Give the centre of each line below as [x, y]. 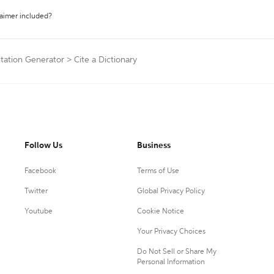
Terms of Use [158, 171]
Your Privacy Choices [171, 232]
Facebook [40, 171]
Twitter [36, 191]
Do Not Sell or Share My [176, 252]
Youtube [39, 212]
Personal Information [171, 262]
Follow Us [43, 146]
